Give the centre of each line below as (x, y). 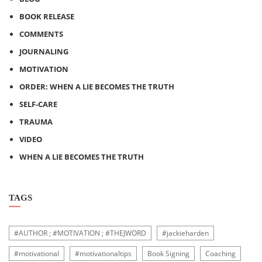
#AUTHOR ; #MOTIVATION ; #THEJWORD (80, 233)
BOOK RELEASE (47, 16)
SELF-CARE (38, 104)
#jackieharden (185, 233)
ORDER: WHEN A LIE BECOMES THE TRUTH (97, 87)
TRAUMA (36, 122)
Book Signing (168, 254)
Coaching (220, 254)
